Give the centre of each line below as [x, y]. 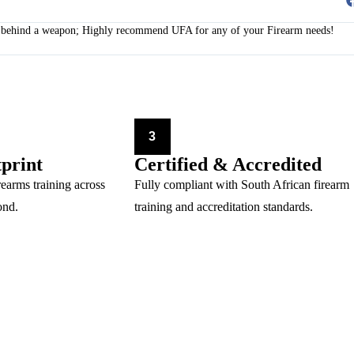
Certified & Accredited [228, 165]
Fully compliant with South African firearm [241, 185]
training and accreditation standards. [223, 207]
